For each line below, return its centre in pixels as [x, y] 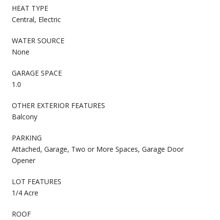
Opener [24, 160]
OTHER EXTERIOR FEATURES [58, 105]
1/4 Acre [25, 192]
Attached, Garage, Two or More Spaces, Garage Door [98, 149]
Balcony [25, 116]
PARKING [27, 137]
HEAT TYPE [30, 8]
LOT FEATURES [37, 181]
